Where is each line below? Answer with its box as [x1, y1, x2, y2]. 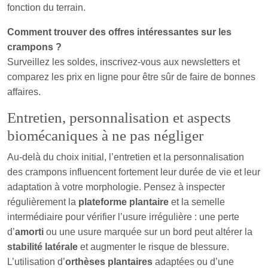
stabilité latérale [7, 241, 78, 252]
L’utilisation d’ [7, 256, 65, 267]
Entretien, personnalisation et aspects [7, 109, 231, 126]
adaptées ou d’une [153, 256, 234, 267]
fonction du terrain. [7, 2, 86, 13]
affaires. [7, 86, 41, 97]
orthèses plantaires [65, 256, 153, 267]
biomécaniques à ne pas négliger [7, 127, 203, 144]
